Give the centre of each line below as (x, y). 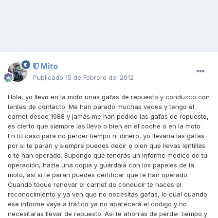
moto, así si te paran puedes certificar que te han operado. (98, 175)
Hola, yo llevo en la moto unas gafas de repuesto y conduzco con (109, 97)
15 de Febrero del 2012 (100, 78)
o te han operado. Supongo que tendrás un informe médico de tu (108, 155)
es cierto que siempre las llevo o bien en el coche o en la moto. (105, 126)
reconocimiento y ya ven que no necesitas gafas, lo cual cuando (108, 194)
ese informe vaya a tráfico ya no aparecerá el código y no (97, 204)
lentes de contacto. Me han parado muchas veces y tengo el (101, 107)
